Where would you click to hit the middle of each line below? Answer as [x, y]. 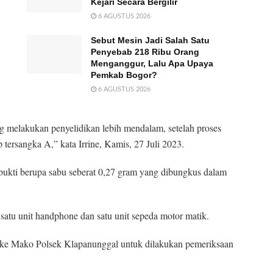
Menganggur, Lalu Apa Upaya [152, 63]
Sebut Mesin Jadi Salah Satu [150, 40]
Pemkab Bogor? [124, 75]
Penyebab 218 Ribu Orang [145, 51]
